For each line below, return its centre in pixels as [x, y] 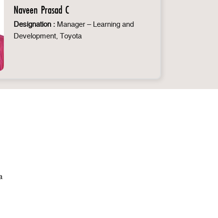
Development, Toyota [48, 36]
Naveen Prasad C [41, 9]
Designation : [34, 24]
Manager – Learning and [94, 24]
